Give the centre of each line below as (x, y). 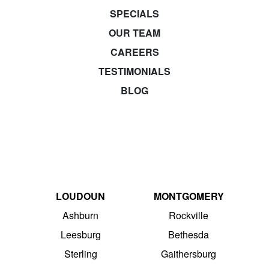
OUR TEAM (134, 32)
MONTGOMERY (189, 196)
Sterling (80, 253)
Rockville (189, 215)
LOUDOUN (80, 196)
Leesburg (80, 234)
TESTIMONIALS (134, 71)
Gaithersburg (189, 253)
